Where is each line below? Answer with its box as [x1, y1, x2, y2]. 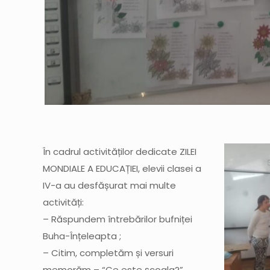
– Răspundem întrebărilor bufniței [43, 213, 193, 226]
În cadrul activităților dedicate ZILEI [43, 145, 197, 159]
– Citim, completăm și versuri [43, 246, 174, 260]
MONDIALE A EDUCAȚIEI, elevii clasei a [43, 162, 202, 175]
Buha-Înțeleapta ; [43, 230, 122, 243]
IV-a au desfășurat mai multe [43, 179, 177, 192]
